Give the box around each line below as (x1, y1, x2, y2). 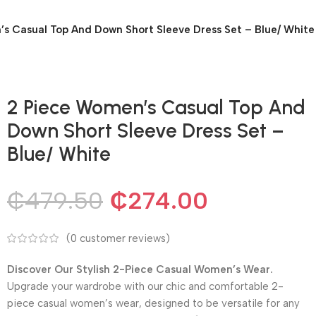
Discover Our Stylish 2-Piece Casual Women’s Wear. (7, 262, 273, 276)
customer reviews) (77, 231, 170, 245)
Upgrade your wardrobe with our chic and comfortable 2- (7, 279, 284, 293)
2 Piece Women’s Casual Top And (7, 95, 305, 119)
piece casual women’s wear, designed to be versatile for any (7, 296, 300, 310)
